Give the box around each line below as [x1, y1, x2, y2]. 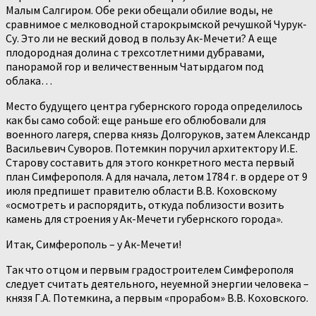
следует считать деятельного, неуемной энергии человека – [6, 276, 309, 291]
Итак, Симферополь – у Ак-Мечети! [6, 237, 181, 252]
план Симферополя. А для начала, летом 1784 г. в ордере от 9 [6, 169, 308, 184]
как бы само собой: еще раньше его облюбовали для [6, 113, 266, 128]
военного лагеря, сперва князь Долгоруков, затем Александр [6, 127, 310, 142]
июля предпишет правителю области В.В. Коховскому [6, 183, 276, 198]
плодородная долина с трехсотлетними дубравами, [6, 45, 265, 60]
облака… [6, 73, 52, 88]
